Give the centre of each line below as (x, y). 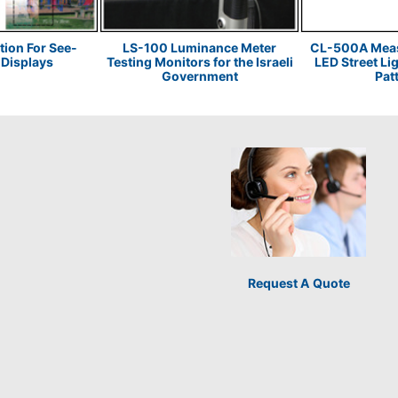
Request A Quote (298, 283)
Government (199, 76)
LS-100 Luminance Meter (199, 47)
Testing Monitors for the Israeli (199, 61)
